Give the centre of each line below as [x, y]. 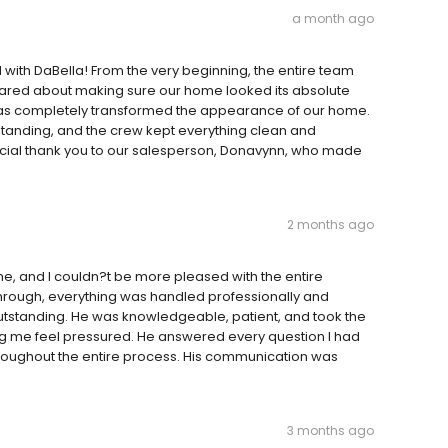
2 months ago [330, 224]
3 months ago [330, 430]
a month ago [333, 18]
